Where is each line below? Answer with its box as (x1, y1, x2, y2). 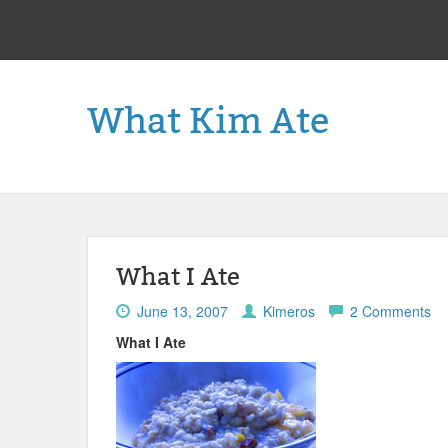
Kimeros (263, 301, 315, 321)
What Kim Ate (87, 100, 329, 143)
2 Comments (350, 301, 431, 321)
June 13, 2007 (137, 301, 228, 321)
